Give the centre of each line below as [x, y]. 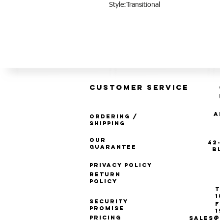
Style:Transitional [135, 5]
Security [109, 202]
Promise [107, 208]
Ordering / [114, 117]
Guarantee [113, 147]
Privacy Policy [121, 165]
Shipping [107, 124]
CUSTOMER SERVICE [139, 87]
